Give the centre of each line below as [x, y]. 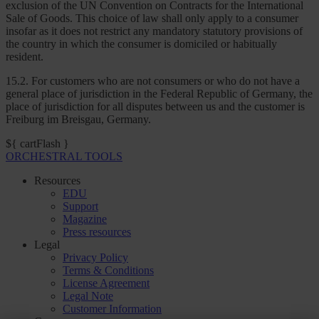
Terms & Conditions [108, 271]
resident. [25, 57]
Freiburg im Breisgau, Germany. [78, 120]
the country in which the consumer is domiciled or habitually [141, 44]
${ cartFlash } [37, 144]
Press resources [97, 232]
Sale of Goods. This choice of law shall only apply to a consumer [152, 19]
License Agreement [106, 283]
